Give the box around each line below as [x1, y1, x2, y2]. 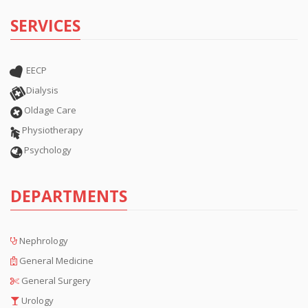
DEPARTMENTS [10, 184, 127, 207]
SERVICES [10, 14, 80, 36]
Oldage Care [24, 103, 76, 116]
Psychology [24, 143, 71, 156]
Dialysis [26, 83, 58, 96]
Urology [21, 294, 54, 307]
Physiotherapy [22, 123, 83, 136]
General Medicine [19, 254, 93, 267]
